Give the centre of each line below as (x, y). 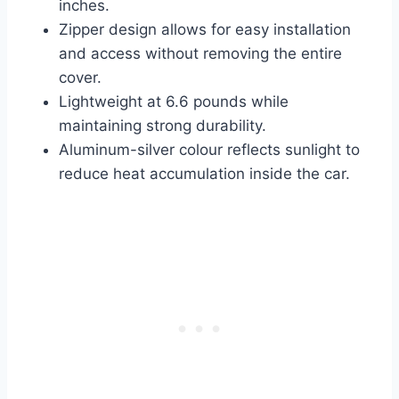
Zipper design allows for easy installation (205, 30)
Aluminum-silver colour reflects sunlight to (209, 150)
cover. (80, 78)
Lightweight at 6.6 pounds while (174, 102)
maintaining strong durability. (163, 126)
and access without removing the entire (200, 54)
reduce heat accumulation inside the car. (204, 174)
